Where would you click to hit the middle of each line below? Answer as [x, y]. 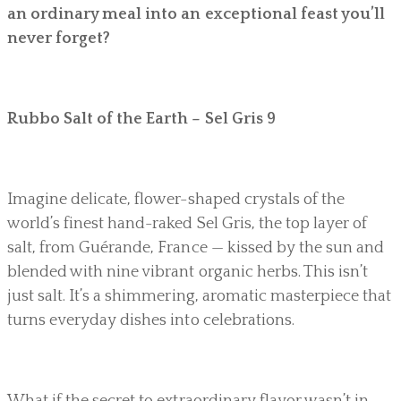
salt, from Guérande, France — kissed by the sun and [196, 247]
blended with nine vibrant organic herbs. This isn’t [188, 272]
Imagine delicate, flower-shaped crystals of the [176, 199]
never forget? [59, 38]
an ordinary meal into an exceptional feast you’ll [196, 14]
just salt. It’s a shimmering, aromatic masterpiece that [200, 296]
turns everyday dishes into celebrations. [151, 320]
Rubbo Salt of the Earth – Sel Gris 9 [141, 119]
